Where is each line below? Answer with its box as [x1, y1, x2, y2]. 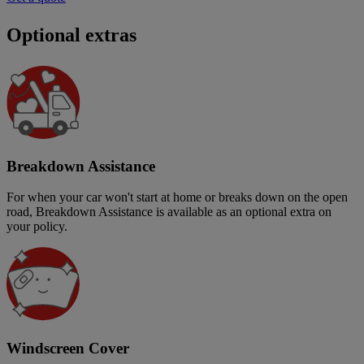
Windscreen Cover [6, 340, 129, 357]
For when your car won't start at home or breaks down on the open [6, 190, 348, 205]
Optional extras [6, 24, 136, 45]
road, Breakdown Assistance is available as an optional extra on [6, 205, 331, 219]
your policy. [6, 219, 67, 234]
